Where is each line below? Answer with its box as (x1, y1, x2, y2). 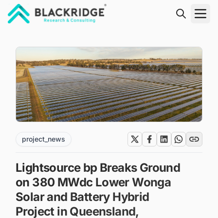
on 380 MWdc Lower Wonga (16, 175, 171, 189)
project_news (22, 134, 65, 143)
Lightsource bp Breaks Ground (16, 160, 181, 175)
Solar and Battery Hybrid (16, 189, 149, 204)
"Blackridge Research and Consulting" (7, 24, 146, 34)
